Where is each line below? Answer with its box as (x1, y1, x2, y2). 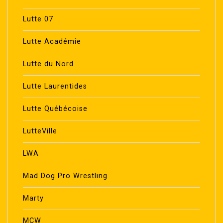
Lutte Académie (23, 37, 81, 46)
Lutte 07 (23, 15, 53, 24)
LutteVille (23, 127, 57, 136)
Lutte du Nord (23, 60, 74, 69)
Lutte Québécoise (23, 105, 88, 113)
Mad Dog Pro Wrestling (23, 172, 108, 181)
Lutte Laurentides (23, 82, 87, 91)
